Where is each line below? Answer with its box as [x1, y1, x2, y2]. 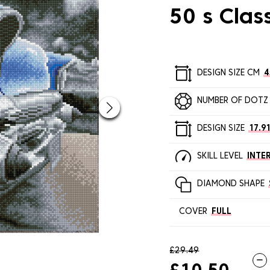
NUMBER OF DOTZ [196, 97, 268, 105]
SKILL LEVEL [196, 152, 243, 161]
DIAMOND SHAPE [196, 180, 265, 189]
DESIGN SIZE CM [196, 69, 260, 78]
